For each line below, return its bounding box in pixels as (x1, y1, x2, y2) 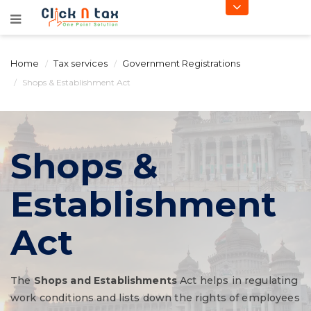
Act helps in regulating (177, 274, 299, 287)
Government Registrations (122, 58, 240, 69)
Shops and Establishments (33, 274, 177, 287)
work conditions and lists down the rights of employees (10, 292, 300, 304)
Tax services (53, 58, 108, 69)
